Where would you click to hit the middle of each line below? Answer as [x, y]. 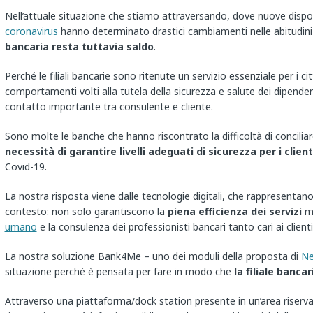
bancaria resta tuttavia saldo [79, 47]
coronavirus [31, 31]
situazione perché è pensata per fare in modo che [119, 272]
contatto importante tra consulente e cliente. [109, 107]
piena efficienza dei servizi [234, 212]
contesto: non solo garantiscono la [86, 212]
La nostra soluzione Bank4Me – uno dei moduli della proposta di [153, 256]
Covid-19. [26, 167]
